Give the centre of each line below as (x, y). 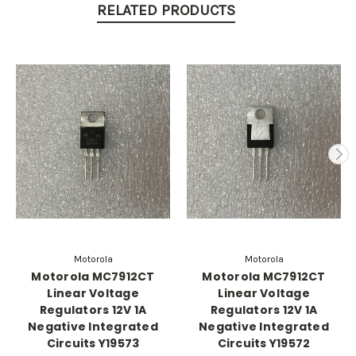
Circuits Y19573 (93, 344)
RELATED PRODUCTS (166, 11)
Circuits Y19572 (264, 344)
